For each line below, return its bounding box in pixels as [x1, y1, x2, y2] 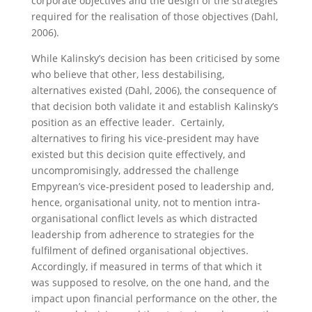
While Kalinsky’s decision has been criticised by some [31, 52, 280, 65]
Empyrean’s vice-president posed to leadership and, [31, 180, 274, 193]
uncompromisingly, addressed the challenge [31, 164, 239, 177]
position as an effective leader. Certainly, [31, 116, 224, 129]
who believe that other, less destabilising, [31, 68, 224, 81]
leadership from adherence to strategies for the [31, 228, 254, 241]
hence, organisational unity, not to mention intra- [31, 196, 260, 209]
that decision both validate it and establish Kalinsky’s [31, 100, 279, 113]
